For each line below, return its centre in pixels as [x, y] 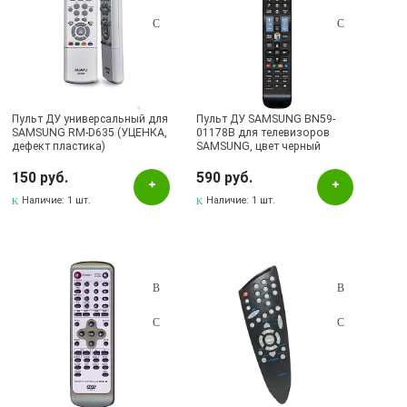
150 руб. [40, 178]
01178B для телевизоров [263, 133]
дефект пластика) [59, 146]
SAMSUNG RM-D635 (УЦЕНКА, [90, 133]
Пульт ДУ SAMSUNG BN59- [266, 119]
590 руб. [225, 178]
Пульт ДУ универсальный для [90, 119]
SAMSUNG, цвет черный [259, 146]
